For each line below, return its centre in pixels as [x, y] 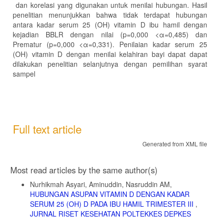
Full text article [47, 128]
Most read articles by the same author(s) [84, 170]
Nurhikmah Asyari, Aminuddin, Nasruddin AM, [101, 184]
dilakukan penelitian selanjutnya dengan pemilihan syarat [110, 64]
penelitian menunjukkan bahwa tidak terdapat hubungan [110, 14]
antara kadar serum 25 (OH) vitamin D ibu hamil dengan [110, 24]
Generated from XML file [175, 143]
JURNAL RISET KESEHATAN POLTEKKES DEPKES [110, 213]
